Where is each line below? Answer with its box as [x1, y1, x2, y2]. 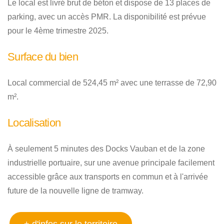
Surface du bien [7, 50, 78, 63]
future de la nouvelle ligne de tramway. [7, 186, 143, 195]
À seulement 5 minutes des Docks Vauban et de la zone [7, 144, 205, 153]
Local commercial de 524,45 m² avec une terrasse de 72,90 [7, 78, 216, 87]
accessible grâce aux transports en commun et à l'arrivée [7, 172, 208, 181]
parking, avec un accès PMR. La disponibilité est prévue [7, 12, 206, 21]
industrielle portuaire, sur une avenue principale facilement [7, 158, 214, 167]
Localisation [7, 116, 60, 129]
